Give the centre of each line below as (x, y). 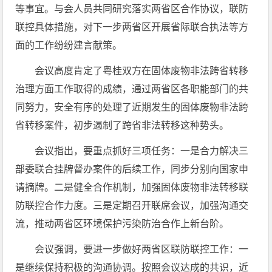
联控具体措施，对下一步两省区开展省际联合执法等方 (132, 27)
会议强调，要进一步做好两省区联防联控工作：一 (142, 249)
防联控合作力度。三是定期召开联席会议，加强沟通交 (132, 206)
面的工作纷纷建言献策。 (69, 45)
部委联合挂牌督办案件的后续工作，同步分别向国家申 (132, 169)
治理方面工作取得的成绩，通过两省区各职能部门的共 (132, 89)
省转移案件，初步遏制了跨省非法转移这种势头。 (122, 125)
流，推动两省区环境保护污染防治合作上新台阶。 (122, 224)
